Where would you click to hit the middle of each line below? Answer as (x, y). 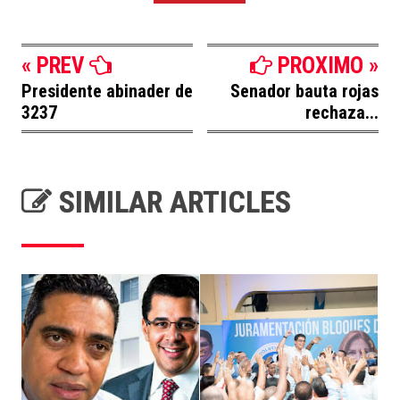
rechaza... (342, 112)
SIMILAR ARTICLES (171, 202)
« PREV (55, 66)
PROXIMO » (325, 66)
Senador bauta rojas (304, 91)
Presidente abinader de (107, 91)
